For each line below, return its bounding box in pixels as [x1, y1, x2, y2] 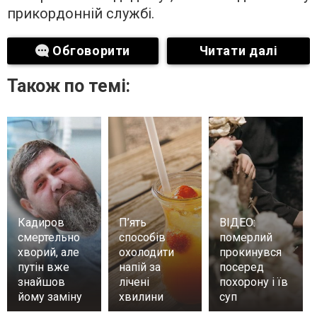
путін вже [18, 260, 69, 274]
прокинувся [219, 246, 282, 259]
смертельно [18, 231, 80, 244]
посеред [219, 260, 265, 274]
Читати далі [199, 43, 278, 58]
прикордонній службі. [7, 5, 158, 22]
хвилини [118, 290, 163, 304]
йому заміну [18, 290, 82, 304]
